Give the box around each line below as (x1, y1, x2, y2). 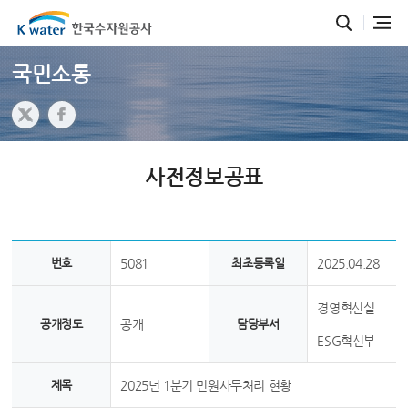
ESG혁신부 (317, 333, 376, 348)
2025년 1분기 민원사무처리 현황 (120, 378, 291, 393)
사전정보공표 (145, 165, 263, 189)
